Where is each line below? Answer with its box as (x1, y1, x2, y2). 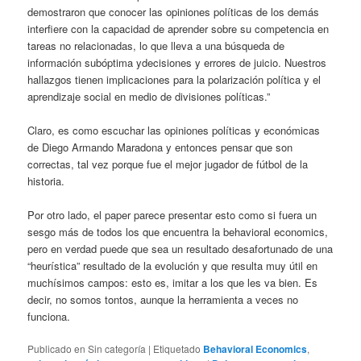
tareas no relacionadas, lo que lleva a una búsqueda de (27, 37, 285, 53)
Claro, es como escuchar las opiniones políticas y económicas (27, 122, 321, 138)
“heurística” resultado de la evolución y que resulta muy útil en (27, 257, 318, 273)
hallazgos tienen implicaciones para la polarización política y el (27, 71, 322, 87)
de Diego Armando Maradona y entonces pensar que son (27, 139, 293, 155)
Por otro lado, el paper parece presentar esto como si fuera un (27, 206, 317, 222)
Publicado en (27, 341, 86, 355)
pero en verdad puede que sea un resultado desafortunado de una (27, 240, 334, 256)
